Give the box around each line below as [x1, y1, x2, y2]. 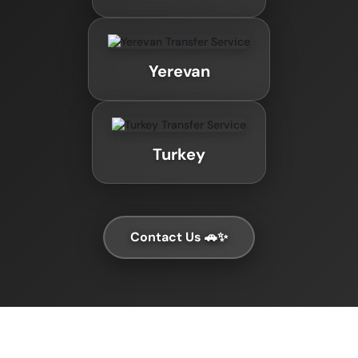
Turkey [153, 144, 205, 165]
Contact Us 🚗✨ [130, 229, 228, 245]
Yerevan [148, 61, 210, 82]
